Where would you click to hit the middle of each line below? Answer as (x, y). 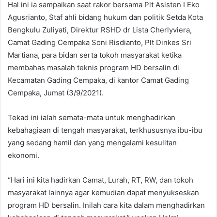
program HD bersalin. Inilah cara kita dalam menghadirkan (106, 205)
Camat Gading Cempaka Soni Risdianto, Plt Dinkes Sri (100, 43)
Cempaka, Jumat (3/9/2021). (56, 93)
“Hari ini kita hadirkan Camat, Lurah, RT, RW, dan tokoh (101, 180)
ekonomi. (23, 155)
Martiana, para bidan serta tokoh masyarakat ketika (95, 55)
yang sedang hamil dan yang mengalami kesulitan (92, 143)
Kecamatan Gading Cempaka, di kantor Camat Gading (98, 80)
